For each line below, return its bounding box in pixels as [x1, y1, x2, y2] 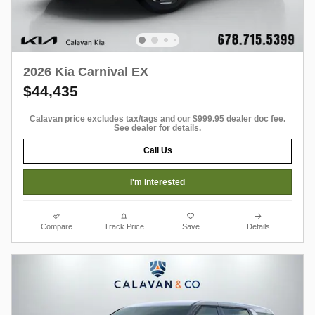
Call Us [143, 146, 172, 156]
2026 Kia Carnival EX [23, 64, 148, 79]
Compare [41, 222, 73, 231]
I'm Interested [130, 176, 185, 187]
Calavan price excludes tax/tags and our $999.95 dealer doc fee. [30, 113, 285, 124]
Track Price [103, 222, 144, 231]
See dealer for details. [114, 122, 201, 133]
